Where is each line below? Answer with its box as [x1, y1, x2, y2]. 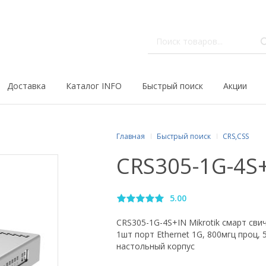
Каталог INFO [66, 80, 122, 91]
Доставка [7, 80, 46, 91]
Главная [116, 131, 145, 141]
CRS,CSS [223, 131, 249, 141]
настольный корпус [116, 240, 195, 252]
